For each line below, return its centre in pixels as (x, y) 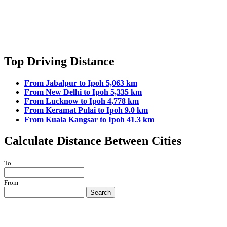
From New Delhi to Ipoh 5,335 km (83, 92)
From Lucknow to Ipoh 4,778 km (82, 101)
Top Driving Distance (59, 62)
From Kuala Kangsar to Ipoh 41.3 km (89, 120)
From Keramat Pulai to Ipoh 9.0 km (86, 110)
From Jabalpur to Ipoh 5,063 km (81, 83)
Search (101, 192)
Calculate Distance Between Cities (93, 141)
